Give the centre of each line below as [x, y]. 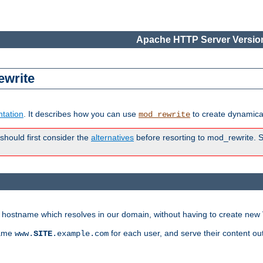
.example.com [80, 233]
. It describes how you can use [81, 114]
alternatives [112, 138]
